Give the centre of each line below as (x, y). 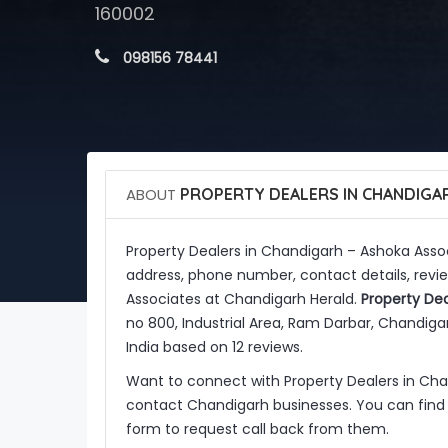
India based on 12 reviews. (214, 347)
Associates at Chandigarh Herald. (243, 299)
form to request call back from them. (257, 429)
